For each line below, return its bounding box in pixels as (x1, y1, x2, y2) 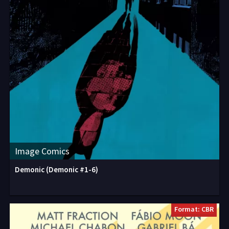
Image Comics (15, 145, 70, 157)
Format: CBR (174, 204, 214, 214)
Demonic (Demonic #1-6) (15, 165, 98, 174)
